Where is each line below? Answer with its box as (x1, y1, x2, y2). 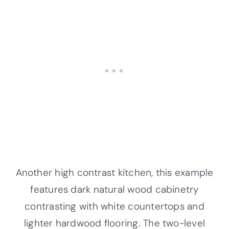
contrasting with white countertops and (25, 199, 204, 213)
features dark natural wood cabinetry (30, 182, 199, 196)
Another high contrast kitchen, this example (15, 166, 214, 179)
